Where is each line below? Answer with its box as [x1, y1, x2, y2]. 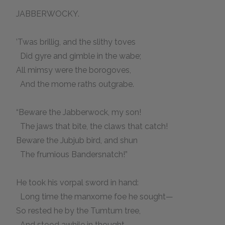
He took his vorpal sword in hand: [6, 178, 141, 187]
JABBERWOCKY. [6, 9, 81, 19]
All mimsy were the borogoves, [6, 65, 133, 75]
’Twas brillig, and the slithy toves [6, 37, 138, 47]
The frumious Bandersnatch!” [6, 150, 130, 159]
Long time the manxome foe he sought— [6, 192, 175, 201]
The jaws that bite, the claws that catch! [6, 122, 170, 131]
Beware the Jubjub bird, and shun [6, 136, 140, 145]
